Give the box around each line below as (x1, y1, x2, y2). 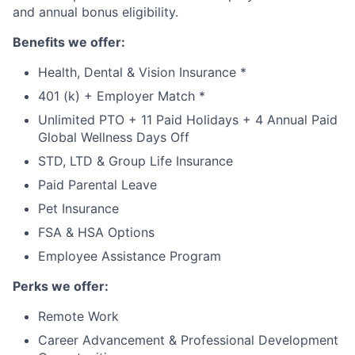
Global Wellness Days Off (38, 129, 189, 145)
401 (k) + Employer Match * (38, 88, 205, 104)
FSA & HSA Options (38, 224, 155, 240)
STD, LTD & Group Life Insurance (38, 153, 233, 169)
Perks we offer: (13, 278, 109, 294)
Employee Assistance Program (38, 248, 221, 264)
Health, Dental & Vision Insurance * (38, 64, 246, 80)
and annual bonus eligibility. (13, 4, 178, 20)
